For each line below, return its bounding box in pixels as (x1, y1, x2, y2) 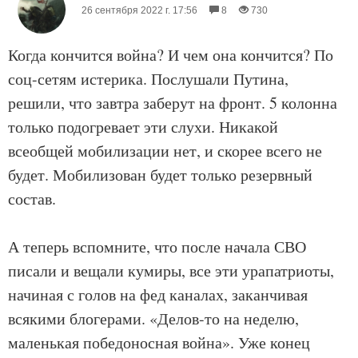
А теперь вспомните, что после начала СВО (8, 236, 306, 257)
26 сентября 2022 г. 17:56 (82, 5, 197, 16)
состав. (8, 188, 56, 209)
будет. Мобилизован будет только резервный (8, 164, 312, 185)
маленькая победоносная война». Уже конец (8, 332, 310, 353)
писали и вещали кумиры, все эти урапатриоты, (8, 260, 334, 281)
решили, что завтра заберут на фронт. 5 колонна (8, 92, 337, 113)
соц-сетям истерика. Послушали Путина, (8, 68, 288, 89)
